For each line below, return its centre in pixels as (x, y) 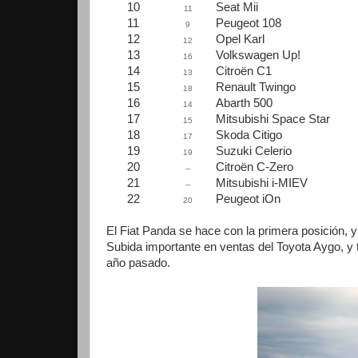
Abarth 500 (244, 103)
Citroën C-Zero (255, 167)
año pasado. (138, 263)
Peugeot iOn (248, 199)
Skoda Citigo (249, 135)
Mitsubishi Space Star (273, 119)
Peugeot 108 (249, 23)
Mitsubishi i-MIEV (262, 183)
